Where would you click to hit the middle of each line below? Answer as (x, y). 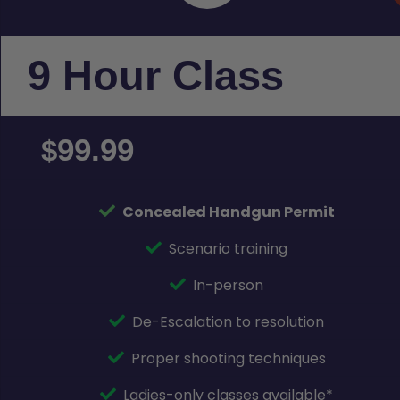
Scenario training (229, 248)
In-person (229, 285)
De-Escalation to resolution (229, 321)
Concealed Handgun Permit (228, 212)
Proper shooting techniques (228, 358)
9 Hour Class (156, 76)
